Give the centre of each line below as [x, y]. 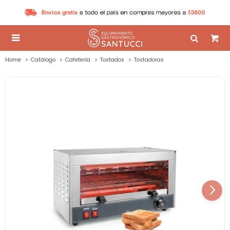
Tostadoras [149, 60]
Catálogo [43, 60]
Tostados [112, 60]
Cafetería [78, 60]
